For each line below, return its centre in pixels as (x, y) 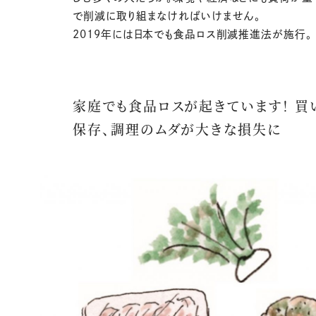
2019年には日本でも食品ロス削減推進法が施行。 (193, 35)
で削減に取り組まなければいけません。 (167, 16)
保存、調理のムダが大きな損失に (177, 129)
